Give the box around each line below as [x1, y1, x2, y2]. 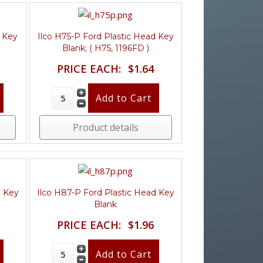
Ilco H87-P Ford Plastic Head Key [36, 187, 174, 198]
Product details [72, 120, 139, 134]
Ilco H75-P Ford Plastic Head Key [37, 31, 174, 42]
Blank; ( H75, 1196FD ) [62, 42, 149, 53]
